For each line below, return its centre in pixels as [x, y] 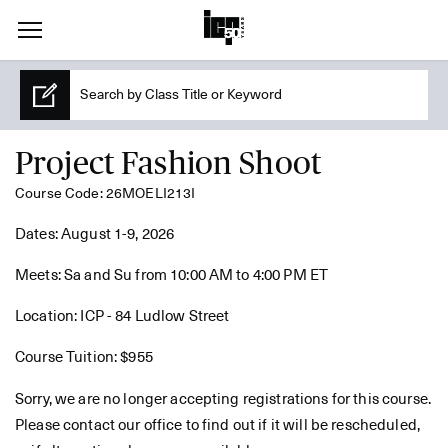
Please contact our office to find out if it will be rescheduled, [217, 425]
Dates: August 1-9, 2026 [95, 234]
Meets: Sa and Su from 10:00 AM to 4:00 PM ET [172, 275]
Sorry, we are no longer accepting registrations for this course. [223, 399]
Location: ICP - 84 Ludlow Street [122, 316]
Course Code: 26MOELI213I [105, 194]
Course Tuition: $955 [84, 357]
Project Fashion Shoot [168, 163]
